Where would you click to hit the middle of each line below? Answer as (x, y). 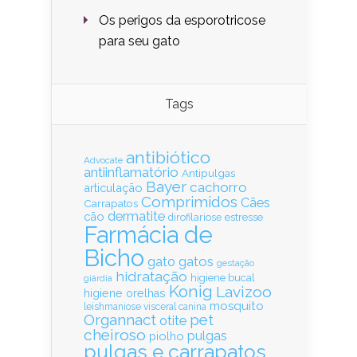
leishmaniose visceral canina (145, 306)
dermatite (136, 216)
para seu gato (141, 41)
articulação (113, 187)
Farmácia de (148, 234)
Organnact (120, 319)
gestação (235, 263)
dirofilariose (195, 217)
